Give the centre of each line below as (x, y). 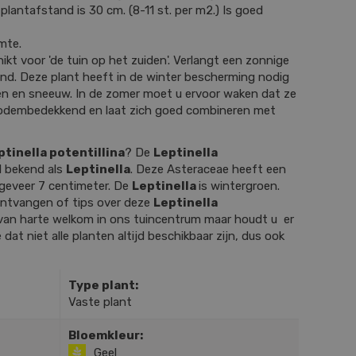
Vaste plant (100, 302)
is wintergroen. (239, 186)
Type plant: (103, 285)
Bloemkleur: (105, 335)
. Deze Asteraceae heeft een (208, 169)
